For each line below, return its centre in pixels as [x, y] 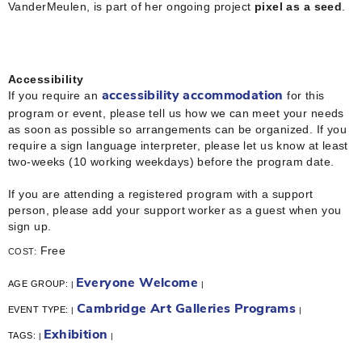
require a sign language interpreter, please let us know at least [178, 145]
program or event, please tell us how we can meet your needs [176, 113]
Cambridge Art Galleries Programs [186, 309]
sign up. [32, 226]
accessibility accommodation [192, 96]
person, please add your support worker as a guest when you [175, 210]
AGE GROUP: [40, 283]
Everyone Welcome [137, 283]
